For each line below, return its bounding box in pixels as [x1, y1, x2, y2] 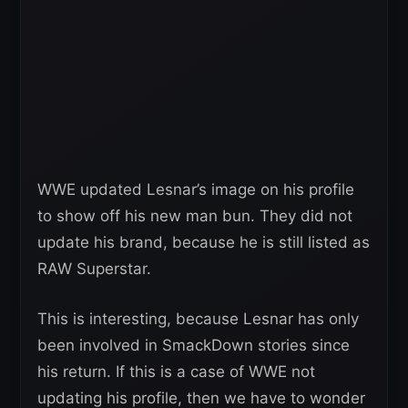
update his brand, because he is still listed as [37, 232, 370, 251]
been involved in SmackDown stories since [37, 335, 350, 354]
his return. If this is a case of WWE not [37, 362, 315, 381]
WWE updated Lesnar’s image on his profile [37, 179, 354, 199]
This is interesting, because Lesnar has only [37, 309, 359, 328]
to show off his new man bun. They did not [37, 206, 352, 225]
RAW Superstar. [37, 259, 151, 278]
